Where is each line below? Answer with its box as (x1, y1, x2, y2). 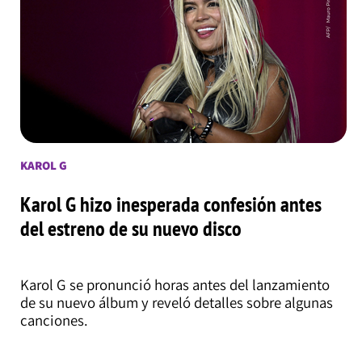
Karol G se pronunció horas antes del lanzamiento (19, 274, 330, 294)
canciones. (19, 309, 88, 330)
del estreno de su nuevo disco (19, 214, 242, 242)
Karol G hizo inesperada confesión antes (19, 190, 322, 218)
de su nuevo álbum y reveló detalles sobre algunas (19, 292, 333, 312)
